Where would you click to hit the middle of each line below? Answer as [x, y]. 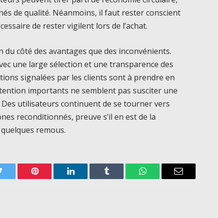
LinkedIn [86, 178]
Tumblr [119, 178]
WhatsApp [161, 178]
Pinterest [49, 178]
